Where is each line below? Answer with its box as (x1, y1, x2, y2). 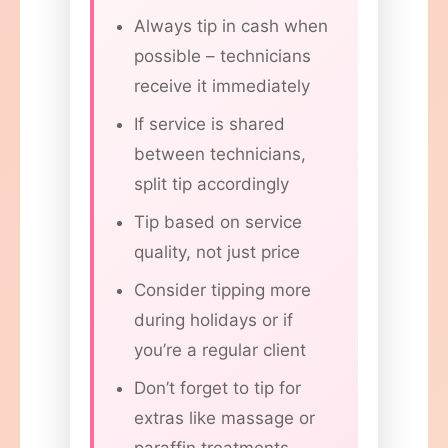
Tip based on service (134, 212, 302, 233)
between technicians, (134, 144, 306, 165)
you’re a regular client (134, 340, 306, 361)
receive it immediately (134, 76, 310, 97)
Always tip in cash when (134, 16, 328, 37)
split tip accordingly (134, 174, 289, 195)
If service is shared (134, 114, 285, 135)
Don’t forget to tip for (134, 378, 301, 399)
